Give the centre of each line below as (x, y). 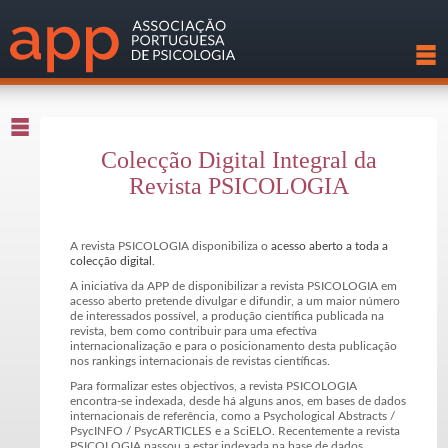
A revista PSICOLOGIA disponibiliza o (170, 246)
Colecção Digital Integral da (238, 160)
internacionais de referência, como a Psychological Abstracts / (232, 416)
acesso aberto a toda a (329, 246)
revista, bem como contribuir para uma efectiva (193, 331)
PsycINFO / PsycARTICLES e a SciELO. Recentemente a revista (235, 431)
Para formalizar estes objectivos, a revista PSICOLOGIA (213, 386)
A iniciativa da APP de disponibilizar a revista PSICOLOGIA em (233, 286)
